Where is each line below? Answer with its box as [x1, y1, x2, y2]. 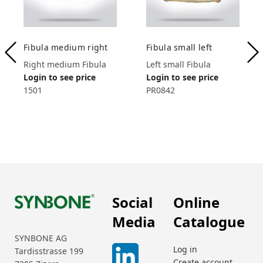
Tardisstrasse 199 [15, 245, 83, 257]
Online [173, 192, 220, 212]
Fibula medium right [23, 41, 108, 53]
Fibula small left [146, 41, 213, 53]
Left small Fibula [146, 58, 211, 70]
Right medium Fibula [23, 58, 106, 70]
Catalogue [173, 211, 245, 231]
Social [112, 192, 153, 212]
